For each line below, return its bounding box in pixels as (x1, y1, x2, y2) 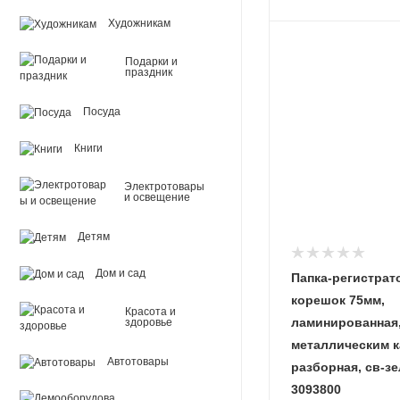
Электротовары (124, 180, 204, 193)
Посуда (83, 105, 121, 118)
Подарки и (125, 55, 178, 68)
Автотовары (107, 355, 169, 368)
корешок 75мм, (291, 292, 385, 307)
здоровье (125, 316, 172, 329)
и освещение (124, 191, 190, 204)
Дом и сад (96, 267, 146, 279)
